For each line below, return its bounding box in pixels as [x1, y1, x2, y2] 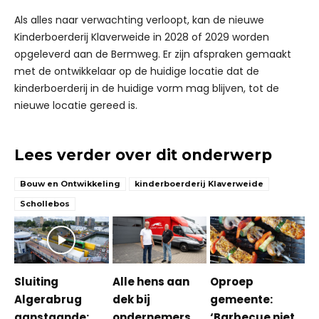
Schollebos [20, 199, 70, 209]
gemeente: [210, 292, 273, 308]
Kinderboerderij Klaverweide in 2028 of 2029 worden [14, 30, 269, 45]
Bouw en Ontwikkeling [20, 179, 120, 189]
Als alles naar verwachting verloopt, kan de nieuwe [14, 13, 264, 28]
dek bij [112, 292, 150, 308]
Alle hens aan [112, 274, 189, 290]
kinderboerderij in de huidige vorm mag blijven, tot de [14, 81, 279, 96]
